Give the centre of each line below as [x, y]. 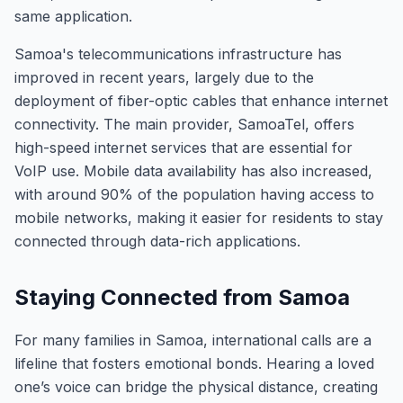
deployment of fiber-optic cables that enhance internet [201, 101]
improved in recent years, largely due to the [164, 77]
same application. [73, 16]
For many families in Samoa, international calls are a [193, 340]
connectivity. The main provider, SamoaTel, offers [184, 124]
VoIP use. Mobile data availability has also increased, [193, 171]
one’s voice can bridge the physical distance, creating [196, 387]
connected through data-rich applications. [157, 241]
